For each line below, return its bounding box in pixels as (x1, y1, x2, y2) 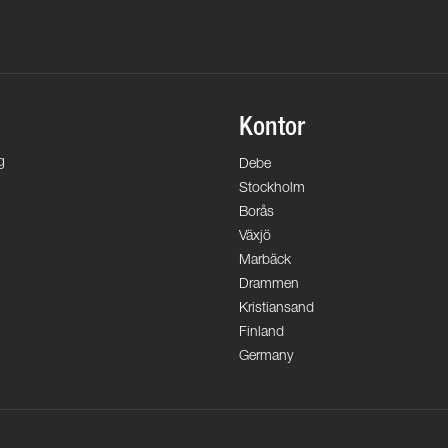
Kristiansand (239, 302, 314, 317)
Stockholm (239, 182, 305, 197)
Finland (239, 326, 284, 341)
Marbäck (239, 254, 291, 269)
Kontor (239, 116, 305, 143)
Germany (239, 350, 293, 365)
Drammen (239, 278, 299, 293)
